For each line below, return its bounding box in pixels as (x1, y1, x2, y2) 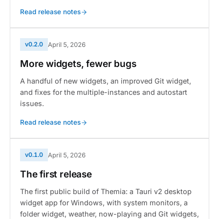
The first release (20, 169, 92, 180)
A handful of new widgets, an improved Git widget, (20, 77, 191, 85)
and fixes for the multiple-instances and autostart (20, 88, 187, 96)
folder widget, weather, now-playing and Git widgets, (20, 210, 199, 218)
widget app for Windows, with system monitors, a (20, 198, 188, 207)
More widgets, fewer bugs (20, 58, 136, 69)
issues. (20, 99, 44, 108)
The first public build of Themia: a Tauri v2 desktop (20, 187, 192, 196)
